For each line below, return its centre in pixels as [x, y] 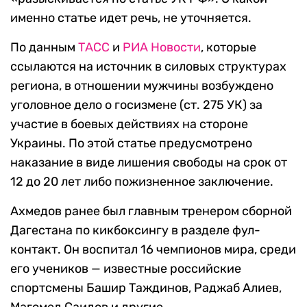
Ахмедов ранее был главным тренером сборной [151, 211]
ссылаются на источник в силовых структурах [148, 66]
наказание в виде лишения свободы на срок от [149, 162]
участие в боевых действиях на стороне [129, 124]
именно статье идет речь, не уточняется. [131, 18]
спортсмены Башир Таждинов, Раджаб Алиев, [146, 288]
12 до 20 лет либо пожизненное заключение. [142, 182]
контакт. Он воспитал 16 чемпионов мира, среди [153, 249]
